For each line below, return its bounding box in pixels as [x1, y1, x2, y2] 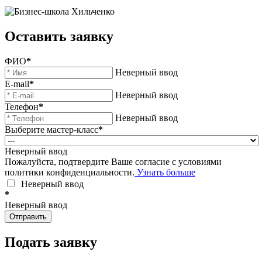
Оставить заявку [5, 29, 113, 44]
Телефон [5, 102, 39, 112]
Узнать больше [135, 167, 195, 178]
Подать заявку [5, 235, 97, 250]
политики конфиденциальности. [5, 167, 135, 178]
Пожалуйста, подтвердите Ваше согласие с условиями [5, 157, 222, 167]
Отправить [9, 212, 47, 222]
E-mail [5, 79, 29, 89]
